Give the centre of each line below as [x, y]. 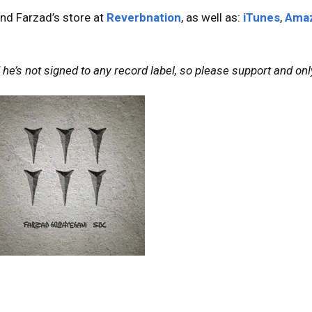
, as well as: [212, 17]
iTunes [262, 17]
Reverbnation [144, 17]
